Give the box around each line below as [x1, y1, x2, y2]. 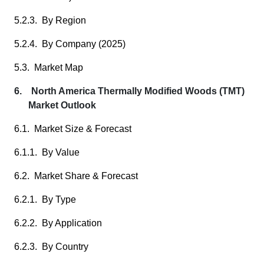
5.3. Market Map [14, 62, 83, 72]
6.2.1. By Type [14, 194, 76, 204]
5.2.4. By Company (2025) [14, 39, 126, 49]
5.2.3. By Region [14, 15, 86, 25]
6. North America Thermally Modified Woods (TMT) [14, 86, 245, 96]
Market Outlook [28, 100, 96, 110]
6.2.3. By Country [14, 242, 88, 252]
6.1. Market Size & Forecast [14, 124, 131, 134]
